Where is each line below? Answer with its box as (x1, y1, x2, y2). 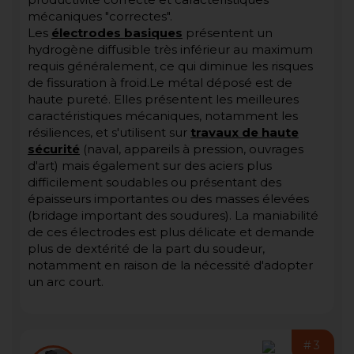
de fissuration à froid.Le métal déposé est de (28, 75, 292, 91)
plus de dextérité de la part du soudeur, (28, 241, 265, 257)
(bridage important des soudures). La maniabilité (28, 208, 318, 224)
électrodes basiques (51, 25, 183, 41)
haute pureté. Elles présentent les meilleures (28, 92, 299, 107)
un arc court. (28, 274, 104, 290)
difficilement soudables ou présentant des (28, 175, 281, 190)
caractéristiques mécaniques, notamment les (28, 108, 298, 124)
